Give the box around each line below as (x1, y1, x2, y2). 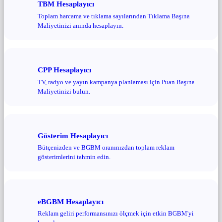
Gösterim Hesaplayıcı (38, 131, 108, 140)
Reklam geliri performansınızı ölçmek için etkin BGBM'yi (38, 210, 194, 218)
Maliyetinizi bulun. (38, 87, 90, 95)
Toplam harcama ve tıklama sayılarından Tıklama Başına (38, 12, 190, 20)
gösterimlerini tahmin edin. (38, 153, 111, 161)
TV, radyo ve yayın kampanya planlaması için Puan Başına (38, 78, 195, 86)
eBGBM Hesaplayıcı (38, 197, 104, 206)
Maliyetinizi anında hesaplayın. (38, 21, 123, 29)
